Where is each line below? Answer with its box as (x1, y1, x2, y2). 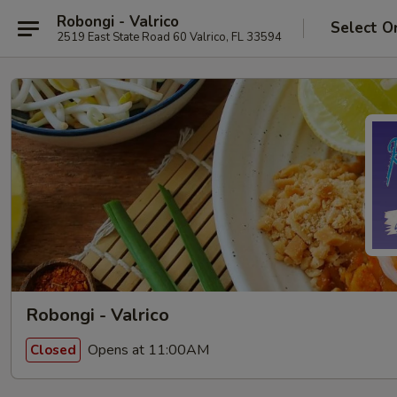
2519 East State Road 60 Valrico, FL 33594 (57, 28, 282, 45)
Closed (30, 340, 76, 359)
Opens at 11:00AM (84, 339, 209, 360)
